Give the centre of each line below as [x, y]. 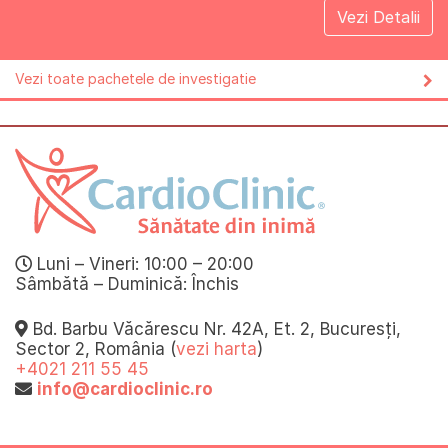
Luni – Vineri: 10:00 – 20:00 [143, 263]
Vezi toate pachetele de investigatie [135, 78]
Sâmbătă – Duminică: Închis [127, 283]
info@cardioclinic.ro [125, 389]
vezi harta [216, 349]
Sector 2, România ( [95, 349]
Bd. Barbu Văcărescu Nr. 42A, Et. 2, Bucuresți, [214, 329]
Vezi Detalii [378, 16]
